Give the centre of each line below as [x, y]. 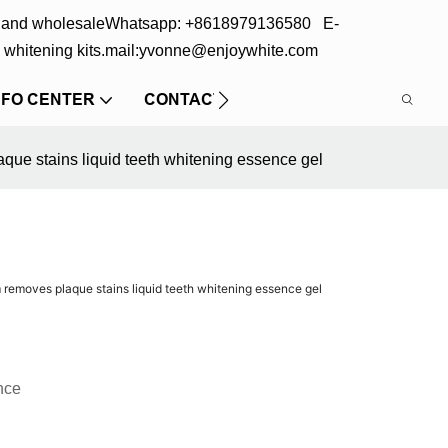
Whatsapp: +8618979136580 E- [221, 23]
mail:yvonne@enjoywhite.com [211, 50]
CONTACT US [197, 99]
